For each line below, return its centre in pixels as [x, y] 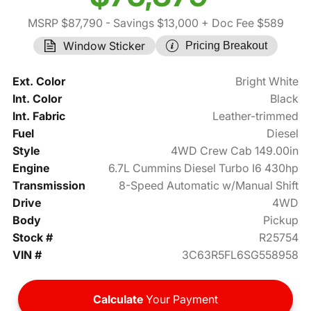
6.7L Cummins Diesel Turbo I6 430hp [204, 168]
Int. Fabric [39, 116]
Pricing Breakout [226, 46]
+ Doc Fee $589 [241, 23]
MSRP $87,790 [65, 23]
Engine [31, 168]
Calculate [118, 300]
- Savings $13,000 [150, 23]
